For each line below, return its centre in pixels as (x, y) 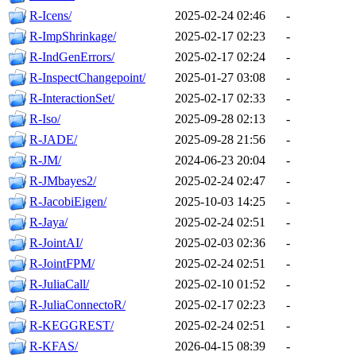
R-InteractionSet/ (72, 99)
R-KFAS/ (54, 346)
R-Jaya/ (48, 222)
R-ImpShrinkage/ (73, 37)
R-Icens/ (50, 16)
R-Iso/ (45, 119)
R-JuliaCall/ (59, 284)
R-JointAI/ (56, 243)
